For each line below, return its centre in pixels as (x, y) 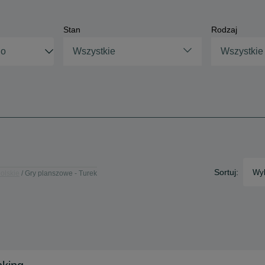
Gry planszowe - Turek (61, 173)
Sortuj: (226, 172)
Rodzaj (224, 30)
